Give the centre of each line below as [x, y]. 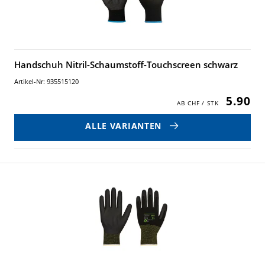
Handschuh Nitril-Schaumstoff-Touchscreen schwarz [126, 64]
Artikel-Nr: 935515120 [46, 81]
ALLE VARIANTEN [123, 125]
